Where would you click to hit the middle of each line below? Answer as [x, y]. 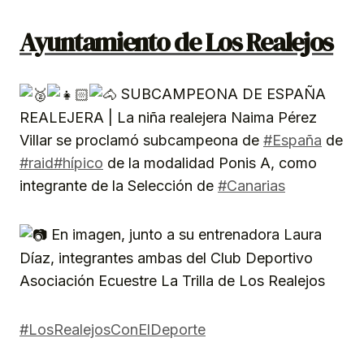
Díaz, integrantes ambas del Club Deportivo [166, 258]
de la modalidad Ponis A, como [210, 163]
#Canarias [251, 186]
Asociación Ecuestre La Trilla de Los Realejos [172, 281]
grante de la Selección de [131, 186]
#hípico [78, 163]
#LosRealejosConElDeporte [113, 330]
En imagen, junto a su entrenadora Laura [184, 235]
